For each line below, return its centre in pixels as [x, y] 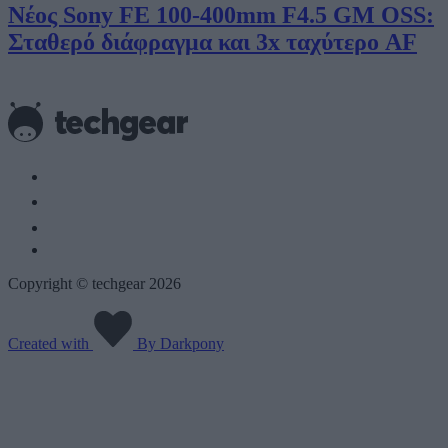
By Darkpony [178, 344]
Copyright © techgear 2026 [94, 284]
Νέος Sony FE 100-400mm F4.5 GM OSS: [221, 15]
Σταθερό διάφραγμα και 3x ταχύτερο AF [212, 42]
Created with [50, 344]
